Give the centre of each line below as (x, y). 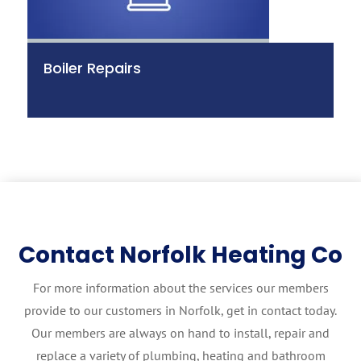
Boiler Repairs (92, 68)
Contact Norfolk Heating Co (180, 255)
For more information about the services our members (180, 288)
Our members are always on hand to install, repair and (180, 333)
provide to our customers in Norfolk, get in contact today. (180, 310)
